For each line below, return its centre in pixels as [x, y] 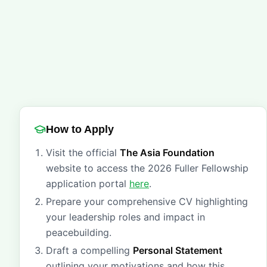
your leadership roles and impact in [125, 217]
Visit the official [83, 153]
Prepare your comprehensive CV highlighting [147, 201]
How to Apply [80, 129]
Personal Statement [178, 250]
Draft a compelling [89, 250]
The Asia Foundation [167, 153]
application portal [88, 184]
